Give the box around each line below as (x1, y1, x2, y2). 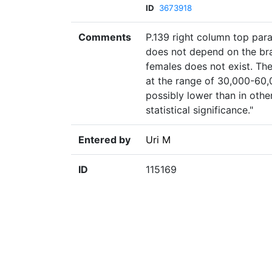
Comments (78, 31, 131, 44)
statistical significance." (146, 104, 253, 117)
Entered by (78, 134, 131, 146)
